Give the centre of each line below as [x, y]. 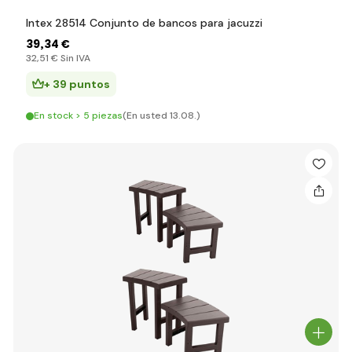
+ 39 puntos [77, 84]
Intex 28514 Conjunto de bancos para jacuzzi [144, 23]
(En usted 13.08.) [161, 115]
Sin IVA [74, 58]
